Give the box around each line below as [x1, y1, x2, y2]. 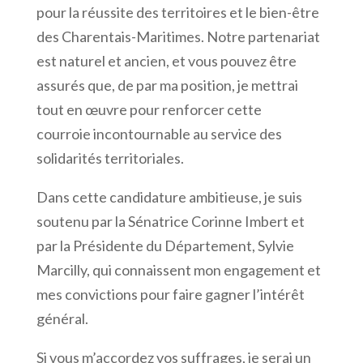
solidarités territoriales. [36, 148, 184, 167]
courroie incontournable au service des [36, 124, 282, 143]
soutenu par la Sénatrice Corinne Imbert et [36, 211, 305, 230]
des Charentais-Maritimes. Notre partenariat [36, 27, 320, 45]
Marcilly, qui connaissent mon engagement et [36, 260, 321, 279]
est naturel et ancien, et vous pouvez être [36, 51, 297, 70]
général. [36, 309, 88, 327]
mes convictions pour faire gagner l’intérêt [36, 284, 305, 303]
